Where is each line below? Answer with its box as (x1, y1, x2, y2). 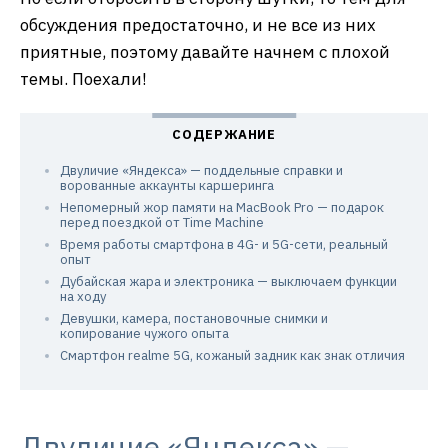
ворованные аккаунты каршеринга (60, 177, 274, 195)
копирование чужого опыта (60, 325, 229, 343)
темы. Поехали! (20, 68, 147, 91)
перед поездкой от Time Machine (60, 214, 264, 232)
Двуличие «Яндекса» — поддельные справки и (60, 162, 343, 180)
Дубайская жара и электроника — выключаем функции (60, 273, 397, 291)
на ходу (60, 288, 106, 306)
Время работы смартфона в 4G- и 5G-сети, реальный (60, 236, 388, 254)
